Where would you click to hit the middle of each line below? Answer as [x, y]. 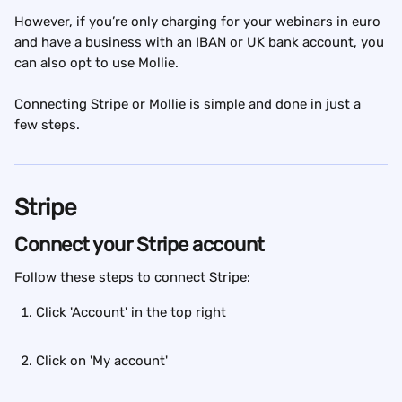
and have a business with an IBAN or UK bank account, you [201, 42]
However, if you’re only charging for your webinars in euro [199, 22]
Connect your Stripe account [140, 245]
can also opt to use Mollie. [96, 63]
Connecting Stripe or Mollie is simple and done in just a [189, 104]
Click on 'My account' [102, 361]
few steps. [47, 125]
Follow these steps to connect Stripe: [132, 277]
